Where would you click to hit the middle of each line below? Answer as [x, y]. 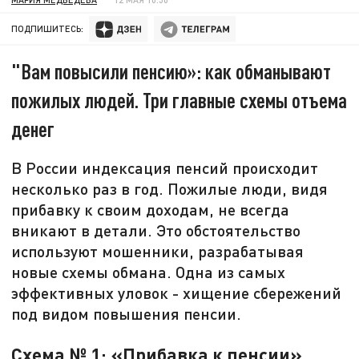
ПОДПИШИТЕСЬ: [48, 29]
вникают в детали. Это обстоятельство [156, 230]
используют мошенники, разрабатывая [158, 251]
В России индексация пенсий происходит [165, 168]
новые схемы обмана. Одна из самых [149, 272]
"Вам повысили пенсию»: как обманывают [171, 71]
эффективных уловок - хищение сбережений [177, 293]
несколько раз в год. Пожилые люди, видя [170, 189]
